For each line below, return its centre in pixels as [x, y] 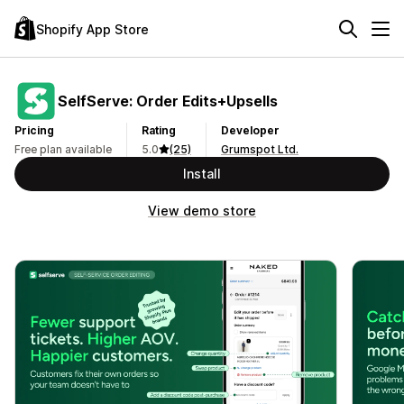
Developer [250, 130]
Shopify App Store [92, 29]
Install [202, 174]
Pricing [34, 130]
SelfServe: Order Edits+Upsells [168, 101]
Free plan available [63, 149]
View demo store [202, 211]
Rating [159, 130]
